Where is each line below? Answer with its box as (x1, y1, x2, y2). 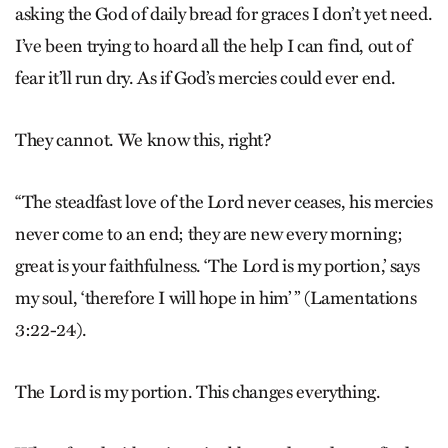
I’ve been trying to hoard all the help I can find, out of (15, 35, 412, 58)
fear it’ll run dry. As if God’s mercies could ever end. (15, 67, 396, 90)
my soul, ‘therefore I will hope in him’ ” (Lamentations (15, 287, 417, 310)
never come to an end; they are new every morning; (15, 223, 403, 246)
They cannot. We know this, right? (15, 129, 272, 152)
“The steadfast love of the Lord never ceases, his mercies (15, 191, 433, 214)
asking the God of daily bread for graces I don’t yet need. (15, 3, 433, 26)
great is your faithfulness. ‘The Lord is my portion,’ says (15, 255, 420, 278)
